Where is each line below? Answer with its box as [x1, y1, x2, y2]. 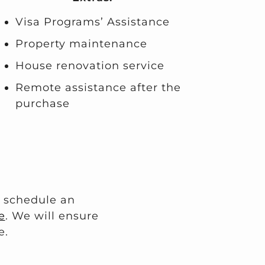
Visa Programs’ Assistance [15, 15, 170, 29]
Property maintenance [15, 37, 147, 51]
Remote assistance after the [15, 81, 181, 95]
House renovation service [15, 59, 164, 73]
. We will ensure [5, 209, 99, 222]
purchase [15, 97, 70, 111]
